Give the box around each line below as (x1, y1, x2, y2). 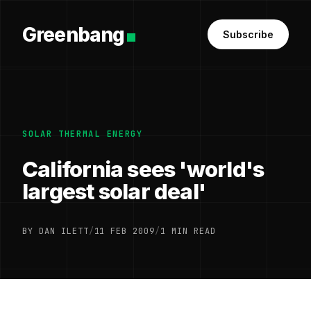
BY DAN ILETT (22, 226, 89, 237)
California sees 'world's (22, 156, 264, 183)
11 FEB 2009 (94, 226, 155, 237)
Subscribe (223, 28, 274, 40)
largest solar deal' (22, 178, 206, 205)
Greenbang (22, 22, 125, 47)
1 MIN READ (160, 226, 216, 237)
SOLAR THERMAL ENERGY (22, 128, 143, 140)
